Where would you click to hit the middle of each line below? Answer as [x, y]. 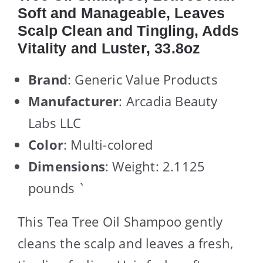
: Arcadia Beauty [168, 101]
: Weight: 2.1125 [155, 166]
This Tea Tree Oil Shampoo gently [120, 222]
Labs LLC [55, 123]
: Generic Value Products [143, 80]
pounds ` [57, 188]
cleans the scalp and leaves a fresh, [126, 243]
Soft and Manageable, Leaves [122, 13]
